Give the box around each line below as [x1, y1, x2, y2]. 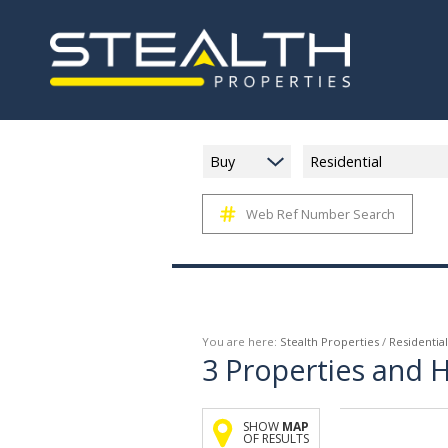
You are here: [202, 334, 280, 349]
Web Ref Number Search [246, 205, 395, 223]
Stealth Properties [280, 334, 379, 349]
